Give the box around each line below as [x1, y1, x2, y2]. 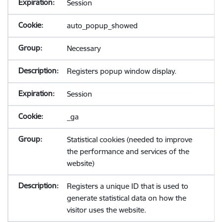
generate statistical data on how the [66, 193, 186, 203]
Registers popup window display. [66, 66, 176, 76]
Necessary [66, 44, 101, 53]
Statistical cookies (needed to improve [66, 135, 192, 144]
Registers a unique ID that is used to [66, 181, 188, 191]
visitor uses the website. [66, 205, 146, 215]
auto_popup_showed [66, 21, 138, 30]
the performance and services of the [66, 147, 189, 156]
